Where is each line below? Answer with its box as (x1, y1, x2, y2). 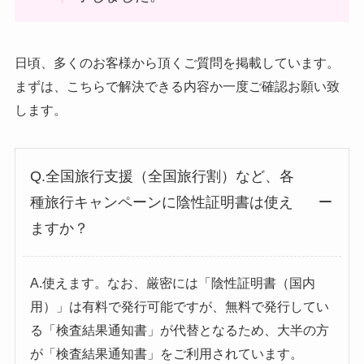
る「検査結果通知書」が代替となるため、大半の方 (29, 323, 329, 338)
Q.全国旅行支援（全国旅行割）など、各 (29, 168, 294, 185)
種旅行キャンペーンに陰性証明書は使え (29, 194, 293, 211)
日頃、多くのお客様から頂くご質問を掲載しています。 (14, 55, 340, 71)
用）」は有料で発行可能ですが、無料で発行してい (29, 299, 329, 314)
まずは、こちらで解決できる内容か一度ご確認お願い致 (14, 79, 340, 94)
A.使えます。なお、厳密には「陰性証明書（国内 (29, 275, 315, 291)
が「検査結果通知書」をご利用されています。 (29, 346, 303, 362)
